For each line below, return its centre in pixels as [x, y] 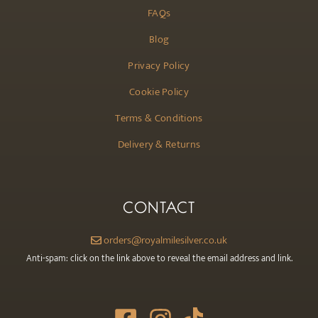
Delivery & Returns [159, 144]
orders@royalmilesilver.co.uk [165, 240]
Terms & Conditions [159, 118]
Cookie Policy [159, 92]
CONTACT [159, 207]
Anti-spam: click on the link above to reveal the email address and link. [159, 258]
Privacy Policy [159, 65]
